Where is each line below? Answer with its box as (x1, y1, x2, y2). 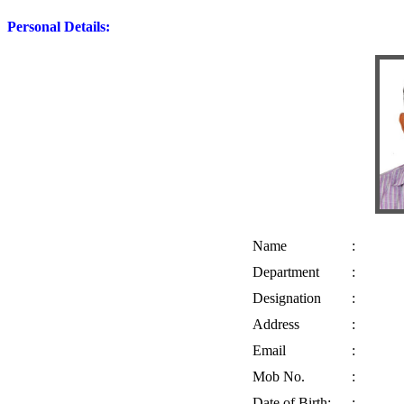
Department (7, 263, 319, 280)
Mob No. (7, 368, 305, 384)
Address (7, 316, 299, 332)
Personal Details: (7, 19, 110, 35)
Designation (7, 289, 321, 306)
